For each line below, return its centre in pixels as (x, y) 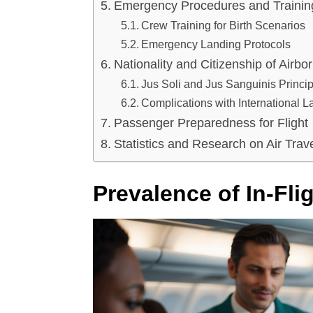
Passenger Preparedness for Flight (211, 123)
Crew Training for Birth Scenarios (223, 25)
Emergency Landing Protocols (216, 44)
